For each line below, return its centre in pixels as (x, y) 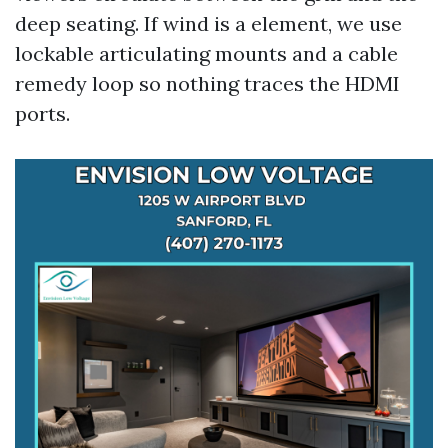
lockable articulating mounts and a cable (206, 53)
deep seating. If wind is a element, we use (208, 23)
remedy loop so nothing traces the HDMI (207, 83)
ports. (42, 113)
